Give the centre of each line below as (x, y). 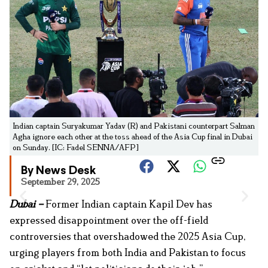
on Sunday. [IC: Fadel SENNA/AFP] (76, 147)
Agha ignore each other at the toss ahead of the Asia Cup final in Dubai (133, 137)
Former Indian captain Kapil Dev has (129, 204)
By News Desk (58, 171)
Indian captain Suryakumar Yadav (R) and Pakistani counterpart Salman (134, 126)
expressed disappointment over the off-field (109, 220)
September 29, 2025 (60, 182)
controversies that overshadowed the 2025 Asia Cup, (128, 237)
